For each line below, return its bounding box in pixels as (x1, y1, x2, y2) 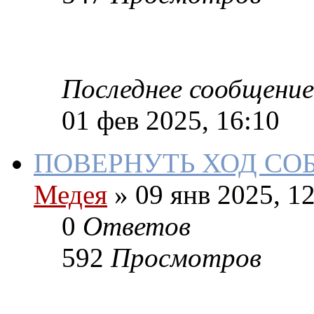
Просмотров (111, 243, 261, 273)
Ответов (83, 211, 191, 242)
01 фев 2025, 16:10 (62, 105, 280, 136)
